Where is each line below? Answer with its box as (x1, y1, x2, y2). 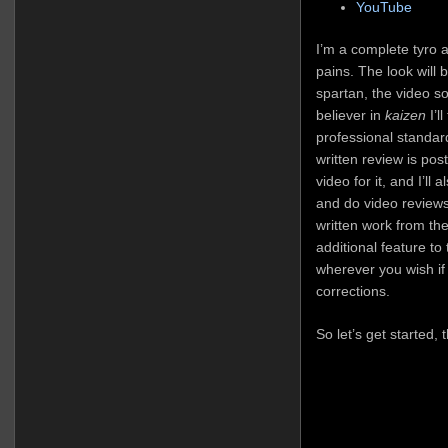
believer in (315, 107, 385, 124)
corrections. (315, 283, 390, 300)
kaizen (384, 107, 426, 124)
